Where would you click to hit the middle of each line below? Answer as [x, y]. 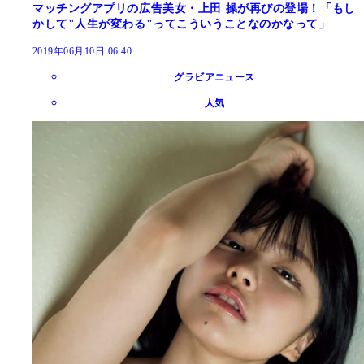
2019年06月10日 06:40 [82, 52]
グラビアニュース [214, 78]
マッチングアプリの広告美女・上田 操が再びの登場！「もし [194, 9]
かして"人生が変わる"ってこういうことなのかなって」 [182, 24]
